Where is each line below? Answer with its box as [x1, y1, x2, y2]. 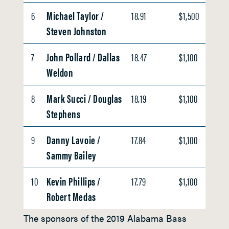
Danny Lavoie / [47, 131, 101, 147]
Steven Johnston [47, 22, 107, 38]
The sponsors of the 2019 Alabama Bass [24, 212, 187, 224]
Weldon [47, 64, 74, 80]
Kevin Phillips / [47, 173, 103, 189]
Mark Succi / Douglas [47, 90, 123, 106]
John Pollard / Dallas [47, 49, 120, 64]
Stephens [47, 105, 81, 121]
